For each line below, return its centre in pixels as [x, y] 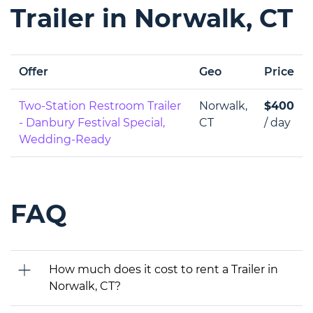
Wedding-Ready [65, 139]
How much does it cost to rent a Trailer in [163, 269]
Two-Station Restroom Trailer [100, 106]
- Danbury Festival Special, [92, 123]
